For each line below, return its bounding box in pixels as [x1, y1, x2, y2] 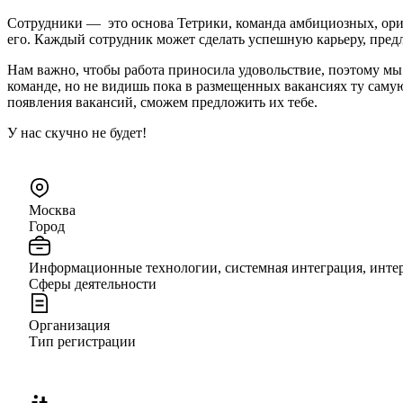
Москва [29, 201, 76, 218]
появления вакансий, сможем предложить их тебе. [7, 94, 318, 110]
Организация [29, 317, 110, 333]
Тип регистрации [29, 333, 136, 349]
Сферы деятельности [29, 275, 157, 291]
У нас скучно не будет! [7, 124, 147, 140]
